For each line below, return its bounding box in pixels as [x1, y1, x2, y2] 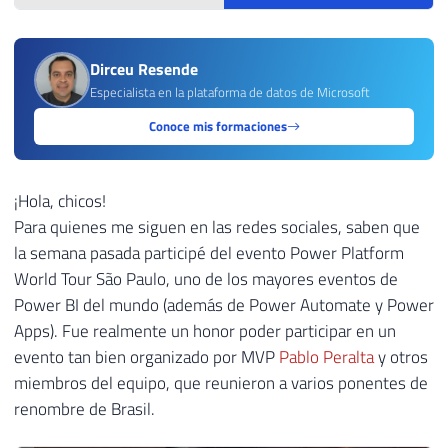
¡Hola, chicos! [14, 187, 106, 214]
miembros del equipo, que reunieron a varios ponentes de [14, 369, 428, 396]
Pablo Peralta [279, 343, 374, 370]
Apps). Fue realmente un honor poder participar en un [14, 317, 396, 344]
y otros [374, 343, 428, 370]
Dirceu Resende [90, 57, 198, 82]
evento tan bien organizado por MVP [14, 343, 279, 370]
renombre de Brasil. [14, 395, 155, 422]
